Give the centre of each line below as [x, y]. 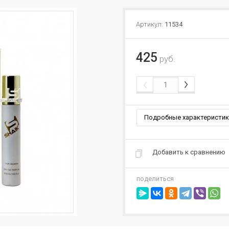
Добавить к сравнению [189, 152]
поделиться [155, 179]
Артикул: [150, 24]
